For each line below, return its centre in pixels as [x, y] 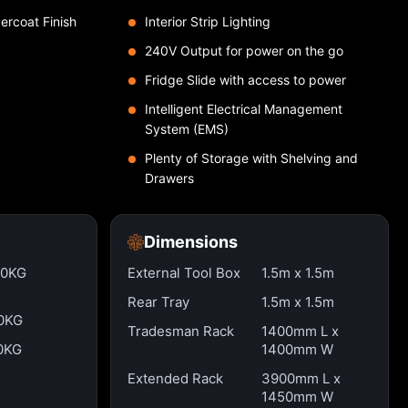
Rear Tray [158, 302]
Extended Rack [175, 378]
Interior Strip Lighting [207, 21]
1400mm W [298, 349]
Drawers [169, 178]
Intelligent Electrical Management [243, 109]
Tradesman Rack [180, 331]
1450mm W [298, 397]
